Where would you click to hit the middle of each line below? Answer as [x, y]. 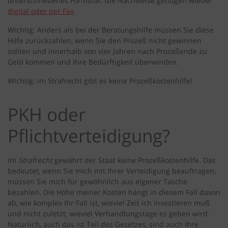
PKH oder [47, 115]
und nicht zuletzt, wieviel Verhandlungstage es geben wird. [109, 214]
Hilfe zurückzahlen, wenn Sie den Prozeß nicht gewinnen [105, 41]
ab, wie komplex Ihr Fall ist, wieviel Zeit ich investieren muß [109, 203]
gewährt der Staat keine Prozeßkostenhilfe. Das [135, 160]
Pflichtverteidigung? [89, 136]
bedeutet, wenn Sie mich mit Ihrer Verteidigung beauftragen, [112, 171]
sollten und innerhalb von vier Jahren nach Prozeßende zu [107, 51]
